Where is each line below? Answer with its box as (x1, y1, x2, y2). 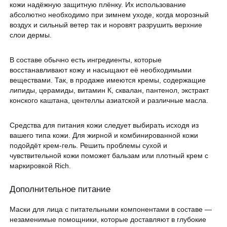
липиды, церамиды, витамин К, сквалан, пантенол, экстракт (10, 86, 209, 95)
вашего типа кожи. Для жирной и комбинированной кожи (10, 131, 199, 139)
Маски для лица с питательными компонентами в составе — (10, 205, 212, 213)
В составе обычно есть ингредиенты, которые (10, 56, 162, 64)
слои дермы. (10, 31, 52, 40)
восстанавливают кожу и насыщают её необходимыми (10, 66, 192, 74)
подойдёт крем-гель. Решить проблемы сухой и (10, 141, 168, 149)
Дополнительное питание (10, 184, 111, 195)
